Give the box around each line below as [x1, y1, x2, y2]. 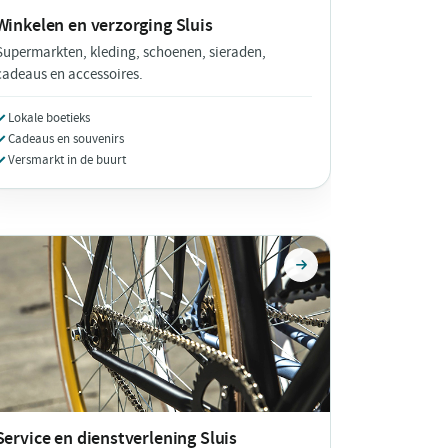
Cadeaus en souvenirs [7, 129, 124, 147]
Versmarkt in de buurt [7, 150, 126, 168]
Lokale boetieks [7, 108, 90, 126]
